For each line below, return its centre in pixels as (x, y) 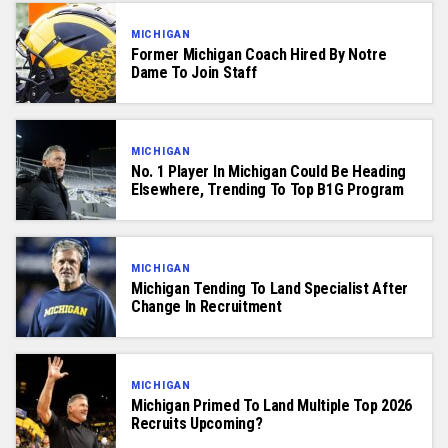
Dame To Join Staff (194, 72)
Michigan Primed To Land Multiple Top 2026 (271, 405)
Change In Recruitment (206, 306)
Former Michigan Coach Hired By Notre (259, 54)
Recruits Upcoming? (197, 423)
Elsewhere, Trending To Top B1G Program (267, 189)
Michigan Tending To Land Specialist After (269, 288)
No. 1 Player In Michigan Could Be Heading (268, 171)
